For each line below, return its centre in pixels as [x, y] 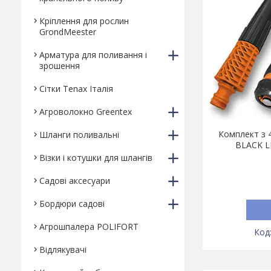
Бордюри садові [72, 204]
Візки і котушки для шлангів [96, 158]
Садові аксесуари [75, 181]
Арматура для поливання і [93, 55]
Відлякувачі [63, 250]
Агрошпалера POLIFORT [89, 227]
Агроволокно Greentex [86, 112]
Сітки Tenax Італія [76, 89]
